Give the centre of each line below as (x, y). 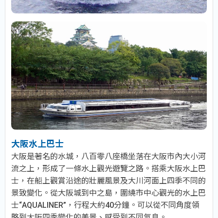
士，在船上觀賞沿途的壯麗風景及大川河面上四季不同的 (109, 181)
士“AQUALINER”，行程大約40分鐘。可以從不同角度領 (105, 205)
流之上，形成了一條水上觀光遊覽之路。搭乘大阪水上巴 (109, 168)
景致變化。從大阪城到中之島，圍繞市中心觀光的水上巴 (109, 193)
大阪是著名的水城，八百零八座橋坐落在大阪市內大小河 (109, 156)
